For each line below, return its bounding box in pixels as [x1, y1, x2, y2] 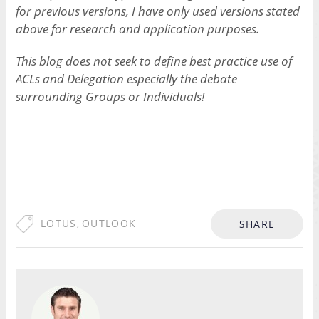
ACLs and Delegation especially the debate [15, 70, 237, 88]
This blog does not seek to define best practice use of [15, 53, 292, 70]
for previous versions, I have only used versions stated [15, 3, 300, 20]
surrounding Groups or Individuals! [15, 88, 204, 105]
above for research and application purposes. [15, 21, 259, 38]
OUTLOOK [81, 216, 137, 231]
